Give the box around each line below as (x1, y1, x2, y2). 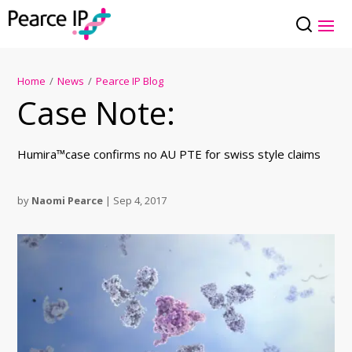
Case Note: (17, 91, 176, 135)
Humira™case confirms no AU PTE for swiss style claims (17, 146, 321, 163)
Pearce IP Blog (96, 74, 164, 89)
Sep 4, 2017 (113, 193, 167, 208)
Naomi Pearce (31, 193, 104, 208)
